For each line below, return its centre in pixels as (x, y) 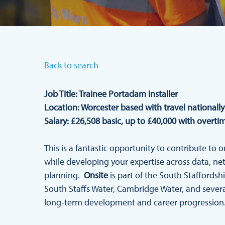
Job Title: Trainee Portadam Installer (111, 94)
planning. (63, 175)
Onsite (96, 175)
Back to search (71, 65)
